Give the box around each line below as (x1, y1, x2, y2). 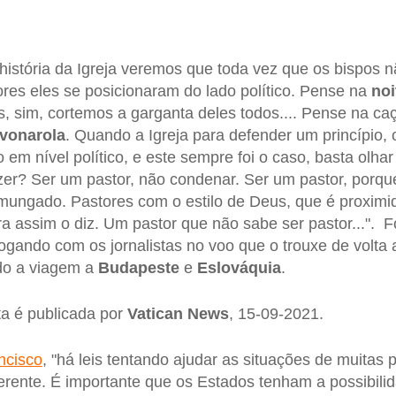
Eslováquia (196, 259, 281, 278)
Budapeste (97, 259, 179, 278)
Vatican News (126, 305, 229, 324)
